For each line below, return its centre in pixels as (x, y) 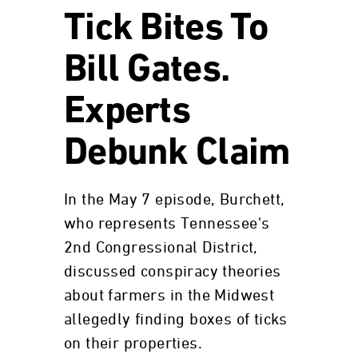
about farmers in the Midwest (169, 296)
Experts (127, 113)
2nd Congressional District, (161, 248)
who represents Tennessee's (167, 224)
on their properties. (133, 344)
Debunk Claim (177, 154)
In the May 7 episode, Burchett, (175, 200)
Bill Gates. (147, 71)
